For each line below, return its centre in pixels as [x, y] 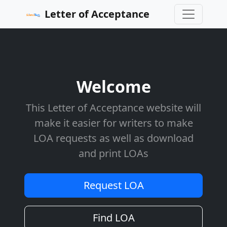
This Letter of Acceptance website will [113, 108]
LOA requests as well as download [113, 138]
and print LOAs [113, 153]
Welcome [113, 86]
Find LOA [113, 218]
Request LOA [113, 185]
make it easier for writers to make [113, 123]
